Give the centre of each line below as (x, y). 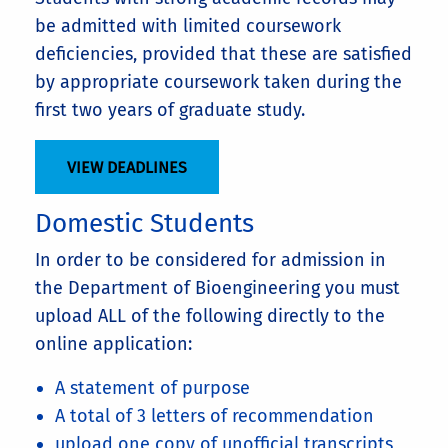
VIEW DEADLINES (127, 167)
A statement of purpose (155, 387)
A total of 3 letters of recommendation (217, 415)
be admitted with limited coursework (188, 26)
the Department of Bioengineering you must (217, 287)
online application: (113, 343)
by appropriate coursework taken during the (218, 82)
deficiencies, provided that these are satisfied (223, 54)
